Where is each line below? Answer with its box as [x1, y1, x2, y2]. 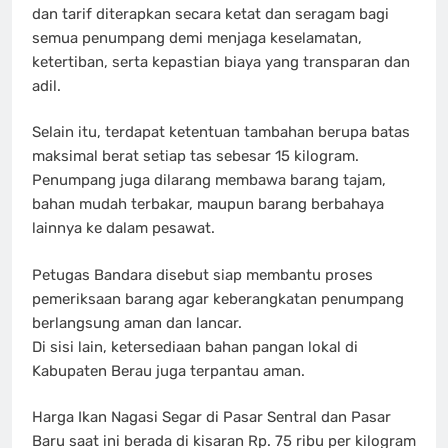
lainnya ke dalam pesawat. [32, 219, 215, 238]
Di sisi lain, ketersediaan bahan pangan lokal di [32, 337, 358, 356]
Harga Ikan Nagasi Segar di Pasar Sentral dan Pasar [32, 408, 391, 427]
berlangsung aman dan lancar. [32, 313, 242, 332]
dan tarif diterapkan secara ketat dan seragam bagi [32, 4, 389, 23]
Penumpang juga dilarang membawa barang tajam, [32, 171, 386, 190]
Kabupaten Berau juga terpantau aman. [32, 361, 305, 380]
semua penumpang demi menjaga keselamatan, [32, 28, 362, 47]
